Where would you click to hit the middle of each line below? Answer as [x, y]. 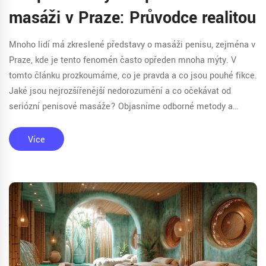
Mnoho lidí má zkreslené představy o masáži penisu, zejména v [132, 45]
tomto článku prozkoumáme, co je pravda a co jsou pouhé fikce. [133, 75]
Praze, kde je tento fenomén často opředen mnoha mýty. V [123, 60]
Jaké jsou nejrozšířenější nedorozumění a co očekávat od [120, 91]
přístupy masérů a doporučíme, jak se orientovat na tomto [122, 122]
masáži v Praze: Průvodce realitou [132, 18]
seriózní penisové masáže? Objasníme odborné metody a [121, 106]
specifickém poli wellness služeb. [75, 137]
